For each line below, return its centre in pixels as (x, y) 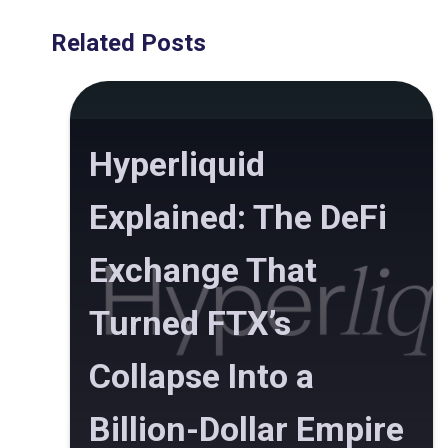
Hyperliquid (177, 164)
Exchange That (203, 270)
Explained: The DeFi (238, 217)
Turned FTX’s (190, 323)
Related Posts (128, 43)
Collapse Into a (201, 376)
